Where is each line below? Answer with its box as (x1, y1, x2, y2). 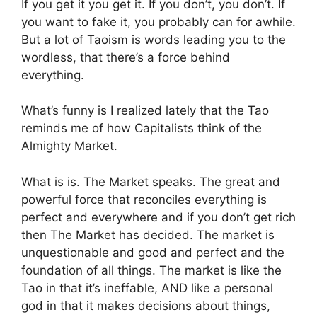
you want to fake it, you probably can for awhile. (21, 14, 296, 29)
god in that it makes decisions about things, (21, 298, 270, 313)
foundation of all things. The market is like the (21, 263, 282, 277)
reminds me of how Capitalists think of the (21, 121, 262, 135)
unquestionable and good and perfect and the (21, 245, 284, 260)
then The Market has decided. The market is (21, 227, 275, 242)
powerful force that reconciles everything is (21, 192, 267, 207)
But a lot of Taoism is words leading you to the (21, 32, 286, 47)
